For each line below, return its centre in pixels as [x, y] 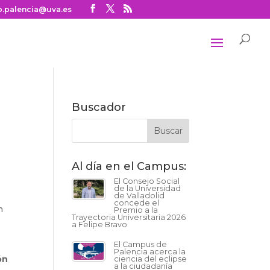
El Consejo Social [147, 181]
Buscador [99, 107]
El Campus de [141, 244]
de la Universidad [148, 188]
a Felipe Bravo [100, 224]
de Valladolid [140, 196]
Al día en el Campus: [129, 166]
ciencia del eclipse [151, 259]
